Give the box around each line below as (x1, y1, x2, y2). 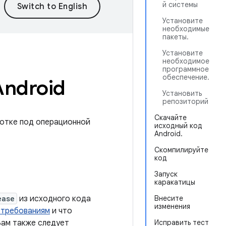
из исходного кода (17, 194, 91, 204)
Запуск (154, 169, 178, 179)
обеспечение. (162, 73, 209, 82)
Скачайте (154, 113, 187, 122)
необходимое (162, 56, 209, 66)
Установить (162, 89, 202, 98)
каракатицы (154, 178, 195, 187)
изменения (154, 202, 190, 211)
